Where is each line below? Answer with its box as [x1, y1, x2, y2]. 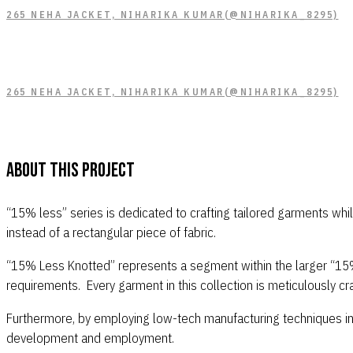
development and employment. [6, 329, 174, 347]
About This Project [6, 158, 135, 184]
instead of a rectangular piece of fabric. [6, 224, 216, 242]
